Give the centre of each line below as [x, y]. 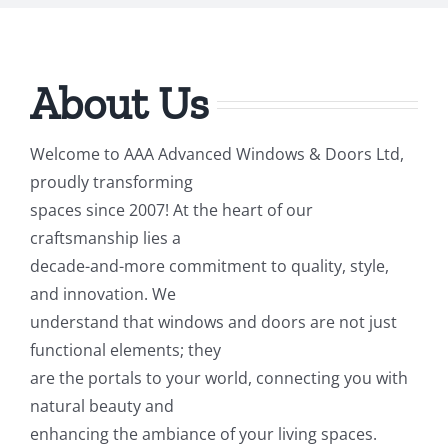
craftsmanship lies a [105, 238]
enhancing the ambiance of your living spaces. [203, 434]
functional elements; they [125, 350]
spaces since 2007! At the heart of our [171, 210]
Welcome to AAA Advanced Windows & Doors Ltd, [217, 154]
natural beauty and [102, 406]
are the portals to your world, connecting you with [219, 378]
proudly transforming [111, 182]
